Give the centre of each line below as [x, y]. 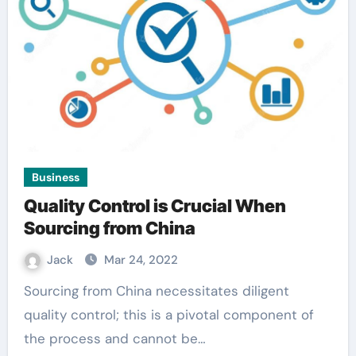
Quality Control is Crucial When [155, 206]
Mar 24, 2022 [141, 260]
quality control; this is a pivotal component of [168, 315]
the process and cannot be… [114, 339]
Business [55, 177]
